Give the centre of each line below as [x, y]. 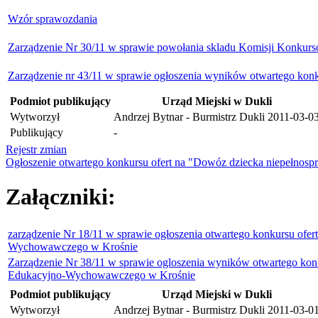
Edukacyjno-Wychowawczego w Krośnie [102, 275]
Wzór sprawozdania [53, 18]
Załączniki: [61, 197]
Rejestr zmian [36, 149]
